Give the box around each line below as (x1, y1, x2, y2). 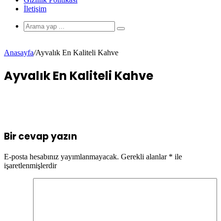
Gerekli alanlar (121, 152, 169, 161)
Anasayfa (4, 48, 34, 57)
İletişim (24, 4, 46, 13)
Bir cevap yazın (4, 129, 77, 143)
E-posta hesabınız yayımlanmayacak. (4, 152, 119, 161)
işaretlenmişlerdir (4, 161, 57, 170)
